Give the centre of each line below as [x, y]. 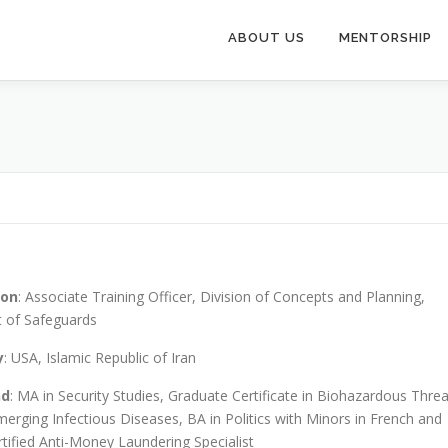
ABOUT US [266, 37]
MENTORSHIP [385, 37]
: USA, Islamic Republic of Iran [100, 357]
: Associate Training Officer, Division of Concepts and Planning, [221, 296]
